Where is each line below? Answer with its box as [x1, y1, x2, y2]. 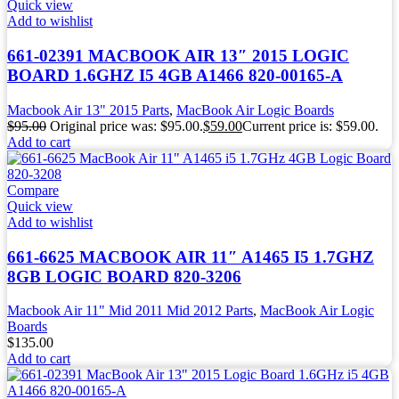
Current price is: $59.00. [242, 118, 379, 134]
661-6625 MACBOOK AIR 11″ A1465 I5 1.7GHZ [7, 247, 374, 266]
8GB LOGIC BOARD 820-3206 [7, 266, 241, 286]
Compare [7, 182, 59, 198]
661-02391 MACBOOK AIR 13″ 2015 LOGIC [7, 46, 349, 66]
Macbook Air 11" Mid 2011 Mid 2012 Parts [7, 303, 253, 319]
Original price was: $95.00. [50, 118, 203, 134]
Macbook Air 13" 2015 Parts [7, 102, 169, 118]
